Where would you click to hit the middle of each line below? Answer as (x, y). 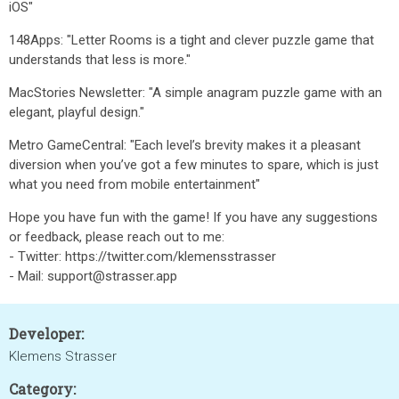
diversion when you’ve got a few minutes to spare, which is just (194, 165)
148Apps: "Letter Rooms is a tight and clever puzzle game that (191, 40)
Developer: (46, 334)
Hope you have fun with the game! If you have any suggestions (193, 217)
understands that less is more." (100, 60)
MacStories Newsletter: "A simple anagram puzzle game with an (195, 93)
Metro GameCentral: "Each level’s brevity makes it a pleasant (185, 145)
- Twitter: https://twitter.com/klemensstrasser (142, 256)
